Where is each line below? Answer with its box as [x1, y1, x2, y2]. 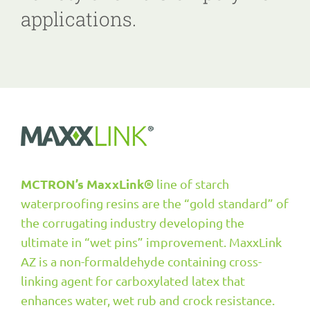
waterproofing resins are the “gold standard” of [21, 196, 289, 210]
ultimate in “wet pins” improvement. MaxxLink [21, 235, 282, 249]
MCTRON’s [21, 176, 84, 192]
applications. [21, 6, 136, 32]
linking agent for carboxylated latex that [21, 273, 245, 288]
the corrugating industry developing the [21, 215, 244, 230]
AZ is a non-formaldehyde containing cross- [21, 254, 262, 268]
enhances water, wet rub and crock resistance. [21, 293, 275, 307]
